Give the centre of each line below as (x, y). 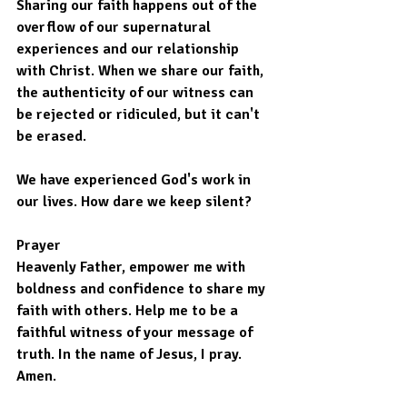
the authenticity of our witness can (137, 93)
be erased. (51, 137)
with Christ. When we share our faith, (142, 71)
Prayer (39, 246)
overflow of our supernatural (115, 28)
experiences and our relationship (129, 50)
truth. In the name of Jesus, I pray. (131, 355)
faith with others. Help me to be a (129, 311)
